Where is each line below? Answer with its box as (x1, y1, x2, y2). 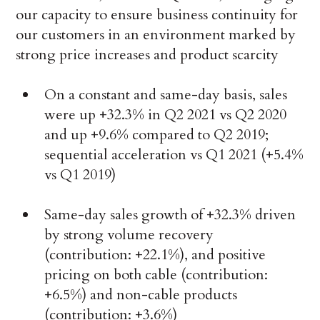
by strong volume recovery (44, 225, 214, 245)
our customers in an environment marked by (16, 25, 296, 45)
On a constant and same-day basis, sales (44, 85, 288, 105)
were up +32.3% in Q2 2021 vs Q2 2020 (44, 105, 287, 125)
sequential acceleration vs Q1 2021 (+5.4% (44, 145, 304, 165)
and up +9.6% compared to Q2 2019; (44, 125, 269, 145)
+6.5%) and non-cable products (44, 285, 238, 305)
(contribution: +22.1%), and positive (44, 245, 266, 265)
